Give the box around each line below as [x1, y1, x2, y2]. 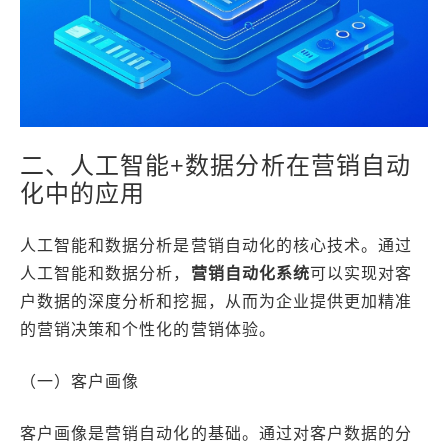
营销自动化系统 [190, 261, 310, 284]
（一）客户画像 [20, 369, 140, 392]
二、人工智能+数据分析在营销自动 [20, 147, 411, 181]
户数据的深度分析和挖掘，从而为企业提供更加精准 [20, 289, 413, 312]
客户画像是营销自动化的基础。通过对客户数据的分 [20, 421, 413, 444]
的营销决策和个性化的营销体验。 [20, 317, 276, 340]
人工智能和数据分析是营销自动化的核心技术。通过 [20, 233, 413, 256]
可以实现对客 [309, 261, 413, 284]
